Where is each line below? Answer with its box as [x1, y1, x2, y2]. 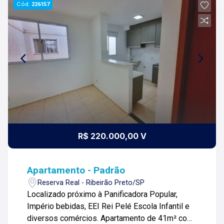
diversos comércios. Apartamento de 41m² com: [27, 213, 101, 223]
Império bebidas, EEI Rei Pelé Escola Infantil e [27, 201, 190, 211]
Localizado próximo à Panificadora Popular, [27, 189, 178, 199]
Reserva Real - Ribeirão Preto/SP [37, 178, 145, 187]
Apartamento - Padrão [27, 164, 125, 176]
